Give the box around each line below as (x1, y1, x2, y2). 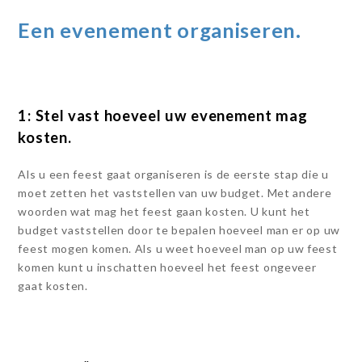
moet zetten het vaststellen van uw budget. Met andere (18, 186, 332, 200)
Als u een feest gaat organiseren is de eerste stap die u (18, 167, 329, 181)
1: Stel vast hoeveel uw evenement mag (18, 107, 308, 124)
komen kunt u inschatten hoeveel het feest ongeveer (18, 260, 317, 274)
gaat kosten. (18, 279, 88, 293)
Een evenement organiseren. (18, 18, 301, 42)
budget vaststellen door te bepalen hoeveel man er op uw (18, 223, 340, 237)
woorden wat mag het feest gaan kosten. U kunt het (18, 204, 310, 218)
